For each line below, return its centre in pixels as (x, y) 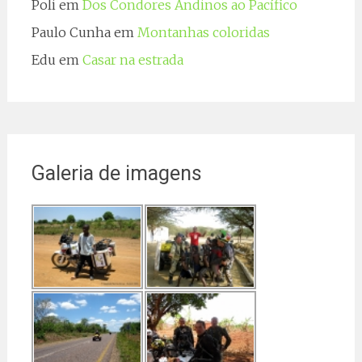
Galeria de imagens (116, 173)
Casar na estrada (133, 59)
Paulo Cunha (71, 32)
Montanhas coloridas (203, 32)
